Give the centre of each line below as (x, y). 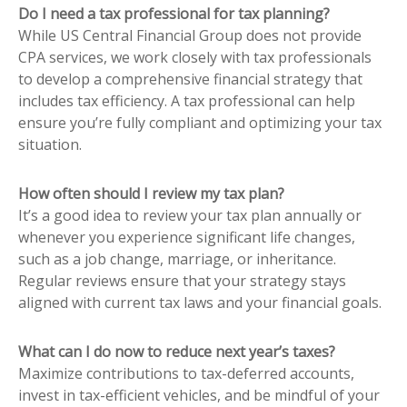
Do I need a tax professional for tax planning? (174, 13)
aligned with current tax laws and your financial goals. (200, 302)
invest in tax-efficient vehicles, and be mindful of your (199, 395)
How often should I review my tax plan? (151, 193)
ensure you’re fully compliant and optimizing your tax (200, 122)
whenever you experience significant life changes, (187, 237)
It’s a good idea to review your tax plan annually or (190, 215)
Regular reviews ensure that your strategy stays (182, 280)
